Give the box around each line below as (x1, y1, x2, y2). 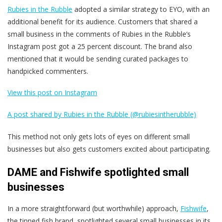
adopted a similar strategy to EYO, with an (72, 4, 210, 14)
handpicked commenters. (7, 66, 88, 76)
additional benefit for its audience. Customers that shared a (7, 17, 198, 27)
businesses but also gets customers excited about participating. (7, 144, 211, 154)
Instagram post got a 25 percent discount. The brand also (7, 42, 192, 52)
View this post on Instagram (7, 88, 97, 98)
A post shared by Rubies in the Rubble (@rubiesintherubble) (7, 110, 196, 119)
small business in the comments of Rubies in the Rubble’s (7, 29, 191, 39)
